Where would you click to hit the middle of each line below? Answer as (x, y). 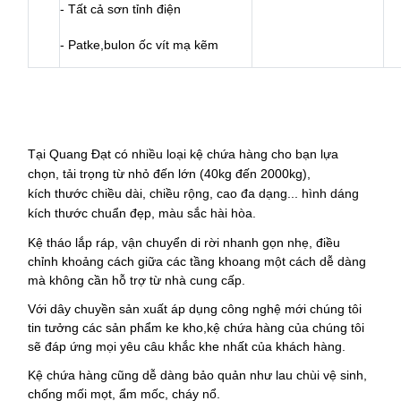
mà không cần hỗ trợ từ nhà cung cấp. (137, 281)
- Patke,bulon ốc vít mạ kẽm (140, 45)
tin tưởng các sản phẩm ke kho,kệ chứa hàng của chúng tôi (196, 328)
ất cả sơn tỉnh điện (131, 9)
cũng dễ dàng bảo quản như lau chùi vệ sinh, (239, 375)
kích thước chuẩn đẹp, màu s (111, 213)
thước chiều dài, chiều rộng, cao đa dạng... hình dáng (205, 193)
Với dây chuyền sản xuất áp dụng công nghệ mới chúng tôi (195, 309)
